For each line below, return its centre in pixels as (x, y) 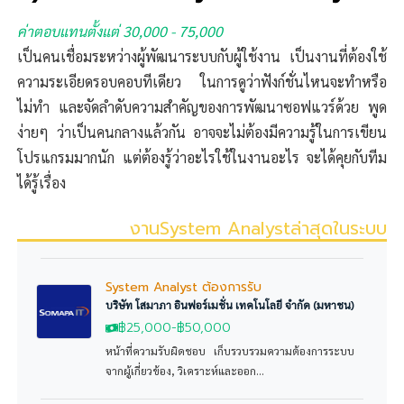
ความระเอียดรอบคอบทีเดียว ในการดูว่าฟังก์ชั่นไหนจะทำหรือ (202, 82)
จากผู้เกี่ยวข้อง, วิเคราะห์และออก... (184, 371)
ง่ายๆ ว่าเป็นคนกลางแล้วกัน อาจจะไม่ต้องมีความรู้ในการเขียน (202, 133)
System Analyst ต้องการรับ (183, 288)
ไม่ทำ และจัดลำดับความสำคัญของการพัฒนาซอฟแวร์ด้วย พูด (202, 107)
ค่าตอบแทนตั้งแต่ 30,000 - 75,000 (120, 32)
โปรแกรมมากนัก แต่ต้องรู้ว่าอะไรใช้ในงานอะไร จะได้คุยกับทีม (202, 158)
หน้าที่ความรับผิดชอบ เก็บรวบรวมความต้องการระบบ (230, 351)
